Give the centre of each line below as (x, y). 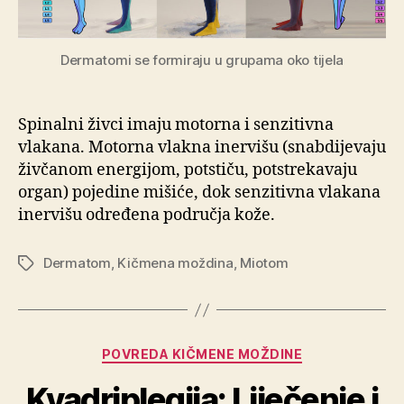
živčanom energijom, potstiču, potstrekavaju (188, 170)
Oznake (41, 264)
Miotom (264, 263)
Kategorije (239, 351)
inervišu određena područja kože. (147, 216)
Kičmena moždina (175, 263)
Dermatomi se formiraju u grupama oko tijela (202, 60)
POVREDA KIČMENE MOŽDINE (202, 354)
